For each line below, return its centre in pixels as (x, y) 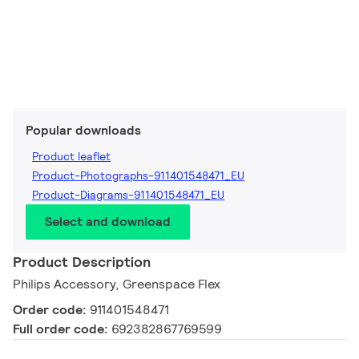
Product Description (82, 262)
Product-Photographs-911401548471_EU (138, 176)
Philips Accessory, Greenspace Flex (117, 284)
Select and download (108, 222)
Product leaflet (71, 157)
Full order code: (62, 329)
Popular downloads (83, 131)
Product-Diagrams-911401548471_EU (128, 195)
